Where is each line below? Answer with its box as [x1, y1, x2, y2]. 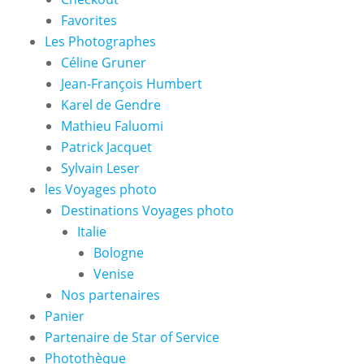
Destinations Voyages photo [61, 201, 234, 219]
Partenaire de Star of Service [45, 327, 219, 346]
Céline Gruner [61, 53, 146, 71]
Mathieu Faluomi [61, 116, 163, 135]
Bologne [93, 243, 144, 262]
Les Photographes [45, 32, 156, 50]
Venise [93, 264, 134, 283]
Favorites [61, 11, 117, 29]
